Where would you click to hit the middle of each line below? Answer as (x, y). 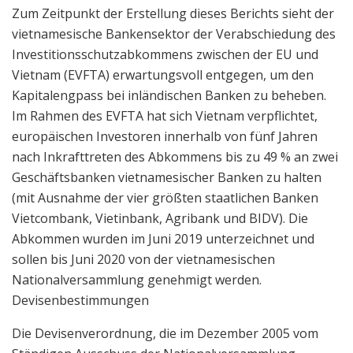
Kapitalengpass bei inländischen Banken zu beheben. (169, 95)
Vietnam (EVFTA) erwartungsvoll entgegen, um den (163, 74)
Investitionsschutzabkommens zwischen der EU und (165, 54)
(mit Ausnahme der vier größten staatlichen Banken (165, 197)
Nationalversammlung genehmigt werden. (137, 279)
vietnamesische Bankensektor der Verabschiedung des (174, 33)
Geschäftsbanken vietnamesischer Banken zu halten (167, 177)
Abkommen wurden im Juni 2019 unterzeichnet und (163, 238)
